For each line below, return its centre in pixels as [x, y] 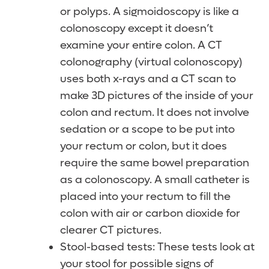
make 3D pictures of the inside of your [157, 96]
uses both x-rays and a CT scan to [148, 79]
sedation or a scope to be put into [147, 130]
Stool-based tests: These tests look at [157, 247]
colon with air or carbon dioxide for [150, 214]
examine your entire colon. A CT [141, 46]
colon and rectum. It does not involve [155, 113]
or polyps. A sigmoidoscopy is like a [150, 12]
